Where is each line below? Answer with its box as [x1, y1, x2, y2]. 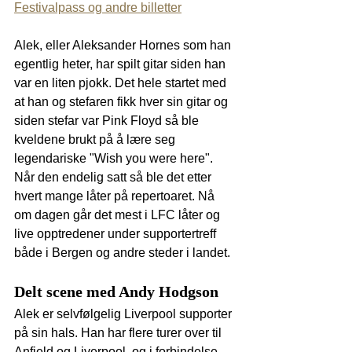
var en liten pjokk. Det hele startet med [14, 75, 229, 90]
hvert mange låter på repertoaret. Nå [14, 189, 218, 203]
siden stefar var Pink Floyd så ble [14, 113, 202, 127]
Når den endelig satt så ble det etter [14, 170, 214, 184]
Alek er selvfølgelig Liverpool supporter [14, 306, 235, 321]
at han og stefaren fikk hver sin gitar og [14, 94, 231, 108]
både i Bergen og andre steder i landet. [14, 245, 233, 259]
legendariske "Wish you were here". [14, 151, 216, 165]
